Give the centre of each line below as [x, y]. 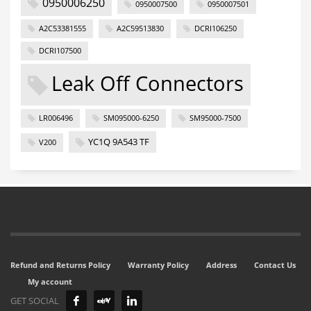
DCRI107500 [60, 50]
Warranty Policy [158, 265]
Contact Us [275, 265]
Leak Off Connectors [148, 83]
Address [221, 265]
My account [50, 282]
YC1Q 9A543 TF [119, 141]
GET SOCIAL [35, 301]
